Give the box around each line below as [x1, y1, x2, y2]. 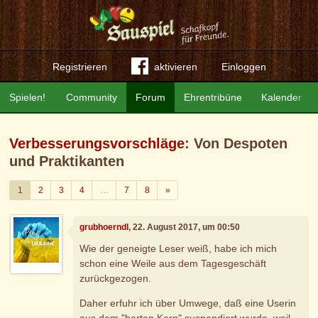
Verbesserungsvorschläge [9, 136, 185, 151]
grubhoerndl [79, 222, 129, 233]
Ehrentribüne [184, 92, 243, 103]
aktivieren [153, 61, 197, 72]
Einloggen [221, 61, 266, 72]
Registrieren [52, 61, 107, 72]
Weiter [169, 184, 194, 194]
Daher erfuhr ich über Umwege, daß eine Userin [79, 297, 297, 309]
